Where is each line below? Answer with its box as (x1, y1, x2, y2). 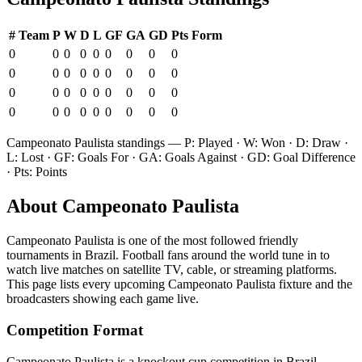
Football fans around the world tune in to (122, 248, 330, 263)
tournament (6, 248, 64, 263)
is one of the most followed (114, 234, 259, 248)
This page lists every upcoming (6, 277, 168, 292)
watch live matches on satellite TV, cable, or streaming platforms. (6, 263, 337, 277)
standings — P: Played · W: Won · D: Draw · (114, 136, 348, 150)
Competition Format (6, 321, 143, 339)
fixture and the (276, 277, 352, 292)
